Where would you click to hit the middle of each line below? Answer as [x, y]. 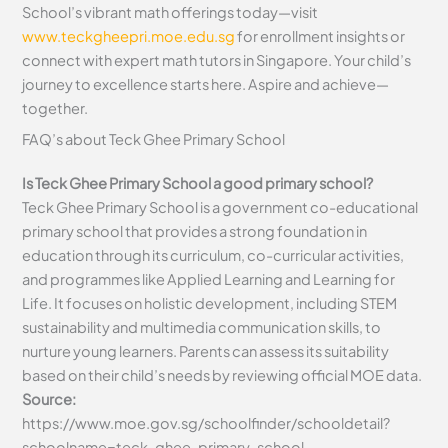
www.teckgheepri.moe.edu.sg [129, 35]
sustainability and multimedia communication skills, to [202, 327]
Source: [49, 399]
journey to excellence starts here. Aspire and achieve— [206, 83]
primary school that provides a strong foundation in [195, 231]
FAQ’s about [66, 139]
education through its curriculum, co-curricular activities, [213, 255]
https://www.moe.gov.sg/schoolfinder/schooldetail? [206, 423]
